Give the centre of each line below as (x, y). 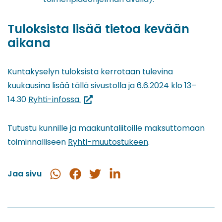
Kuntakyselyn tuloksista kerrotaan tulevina (90, 71)
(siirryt (93, 99)
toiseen (95, 112)
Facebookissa (96, 188)
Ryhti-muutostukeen (108, 142)
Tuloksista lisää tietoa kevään (98, 29)
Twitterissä (110, 188)
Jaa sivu (25, 173)
